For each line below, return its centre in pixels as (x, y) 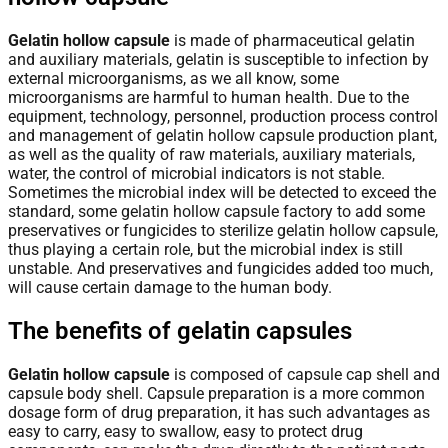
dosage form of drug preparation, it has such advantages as (219, 412)
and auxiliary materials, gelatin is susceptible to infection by (218, 59)
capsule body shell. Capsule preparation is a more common (216, 393)
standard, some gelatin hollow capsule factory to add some (216, 211)
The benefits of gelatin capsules (180, 330)
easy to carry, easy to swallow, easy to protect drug (185, 431)
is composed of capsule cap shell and (307, 374)
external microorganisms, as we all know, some (173, 78)
